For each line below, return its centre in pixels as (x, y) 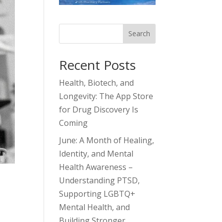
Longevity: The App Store (106, 96)
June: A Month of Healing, (107, 140)
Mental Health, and (95, 207)
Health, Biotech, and (97, 83)
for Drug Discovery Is (99, 109)
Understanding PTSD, (100, 180)
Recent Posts (98, 65)
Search (139, 34)
